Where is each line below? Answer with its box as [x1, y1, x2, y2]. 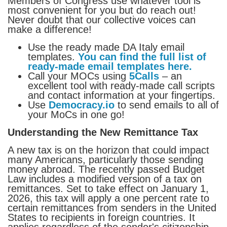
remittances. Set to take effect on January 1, [8, 182, 209, 194]
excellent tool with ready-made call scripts [28, 80, 215, 91]
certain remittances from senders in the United [8, 202, 216, 213]
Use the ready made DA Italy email [28, 41, 184, 53]
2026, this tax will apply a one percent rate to [8, 192, 209, 204]
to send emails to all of [115, 99, 219, 110]
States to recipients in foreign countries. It [8, 211, 195, 223]
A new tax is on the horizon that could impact [8, 144, 209, 156]
